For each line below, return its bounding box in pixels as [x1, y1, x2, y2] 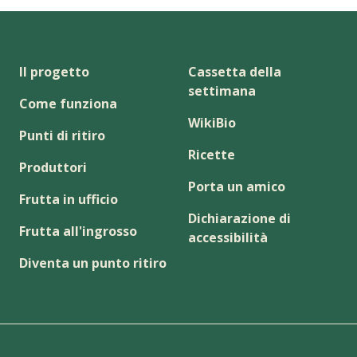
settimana [188, 81, 256, 100]
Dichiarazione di [188, 209, 291, 227]
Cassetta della [188, 62, 281, 80]
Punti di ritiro [19, 126, 105, 144]
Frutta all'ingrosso [19, 222, 137, 240]
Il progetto [19, 62, 89, 80]
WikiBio [188, 113, 236, 131]
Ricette [188, 145, 235, 163]
